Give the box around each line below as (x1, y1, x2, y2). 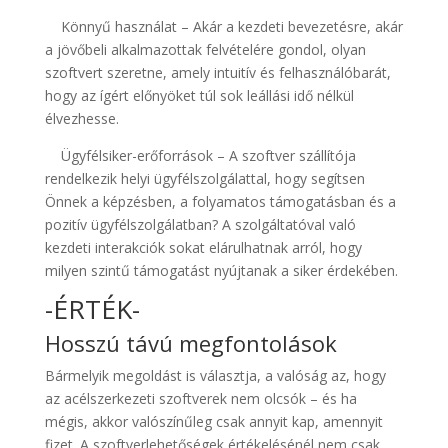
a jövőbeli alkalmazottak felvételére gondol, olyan (44, 40, 366, 59)
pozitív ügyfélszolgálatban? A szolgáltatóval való (44, 215, 356, 234)
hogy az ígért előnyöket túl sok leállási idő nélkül (44, 86, 354, 105)
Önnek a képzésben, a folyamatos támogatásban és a (44, 192, 396, 211)
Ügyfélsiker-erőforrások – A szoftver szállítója (44, 146, 356, 165)
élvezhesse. (44, 109, 119, 128)
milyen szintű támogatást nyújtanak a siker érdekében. (44, 261, 398, 280)
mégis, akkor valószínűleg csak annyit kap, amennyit (44, 412, 383, 431)
